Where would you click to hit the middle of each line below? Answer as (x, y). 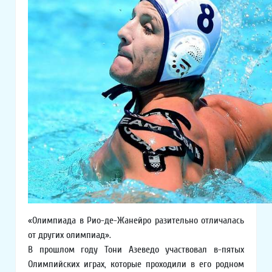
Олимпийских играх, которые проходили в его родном (136, 264)
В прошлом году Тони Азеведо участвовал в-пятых (136, 250)
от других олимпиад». (70, 235)
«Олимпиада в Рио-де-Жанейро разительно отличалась (136, 221)
